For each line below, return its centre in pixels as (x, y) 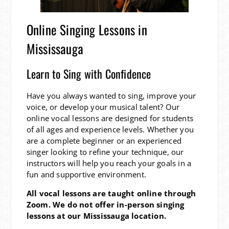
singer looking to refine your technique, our (105, 152)
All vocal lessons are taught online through (111, 193)
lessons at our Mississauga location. (96, 216)
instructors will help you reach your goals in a (109, 163)
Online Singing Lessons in (87, 29)
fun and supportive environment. (86, 174)
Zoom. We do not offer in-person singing (105, 204)
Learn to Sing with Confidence (89, 74)
